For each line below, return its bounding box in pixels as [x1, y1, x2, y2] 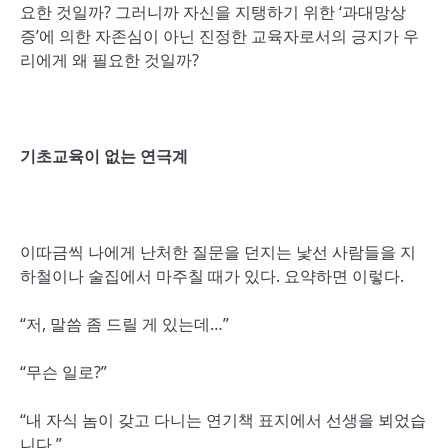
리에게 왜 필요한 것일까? [20, 49, 199, 71]
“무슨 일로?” [20, 361, 107, 383]
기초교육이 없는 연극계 [20, 145, 188, 167]
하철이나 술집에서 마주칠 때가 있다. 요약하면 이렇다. [20, 265, 404, 287]
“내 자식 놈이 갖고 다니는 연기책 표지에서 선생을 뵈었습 [20, 409, 426, 431]
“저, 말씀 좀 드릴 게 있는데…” [20, 313, 229, 335]
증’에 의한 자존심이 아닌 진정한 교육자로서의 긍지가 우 [20, 25, 419, 47]
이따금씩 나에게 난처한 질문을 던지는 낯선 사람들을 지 [20, 241, 416, 263]
